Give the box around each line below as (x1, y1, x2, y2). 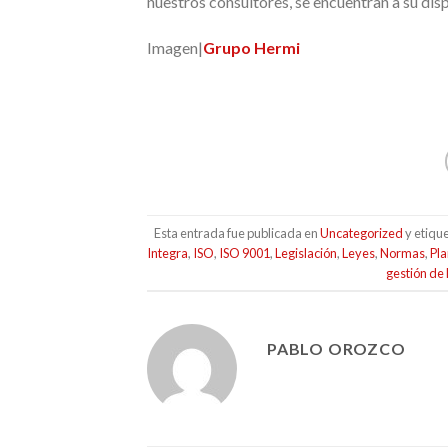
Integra (147, 244, 189, 261)
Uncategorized (319, 224, 403, 241)
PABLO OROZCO (267, 339, 406, 359)
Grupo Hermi (203, 37, 300, 57)
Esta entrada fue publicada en (153, 224, 320, 241)
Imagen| (147, 37, 203, 57)
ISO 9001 (219, 244, 271, 261)
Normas (380, 244, 426, 261)
